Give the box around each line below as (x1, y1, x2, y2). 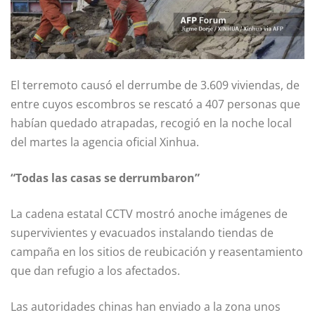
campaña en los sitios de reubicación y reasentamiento (11, 244, 303, 260)
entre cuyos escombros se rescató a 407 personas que (11, 96, 300, 112)
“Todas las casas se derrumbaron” (11, 170, 200, 186)
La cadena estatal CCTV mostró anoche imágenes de (11, 206, 288, 222)
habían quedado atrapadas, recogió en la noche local (11, 115, 292, 131)
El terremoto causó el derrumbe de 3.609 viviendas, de (11, 77, 300, 94)
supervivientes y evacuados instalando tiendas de (11, 225, 274, 241)
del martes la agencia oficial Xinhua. (11, 134, 199, 150)
